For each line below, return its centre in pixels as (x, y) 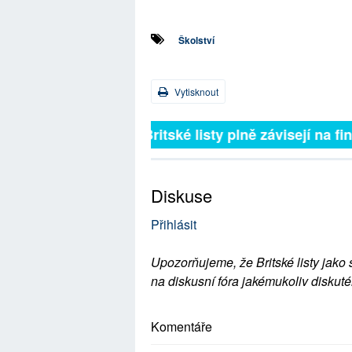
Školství (196, 40)
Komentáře (181, 326)
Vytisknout (195, 92)
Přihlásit (174, 224)
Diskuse (181, 195)
